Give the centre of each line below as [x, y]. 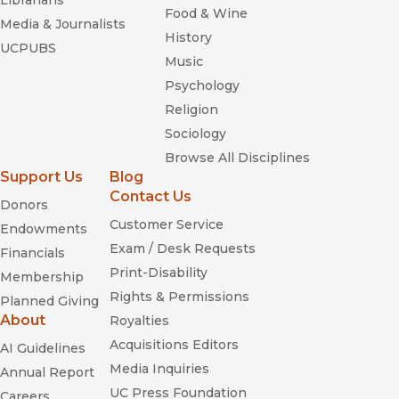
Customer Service [167, 225]
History [188, 38]
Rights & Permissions [179, 297]
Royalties [139, 321]
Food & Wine [206, 14]
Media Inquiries [159, 369]
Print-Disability [159, 273]
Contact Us [151, 197]
